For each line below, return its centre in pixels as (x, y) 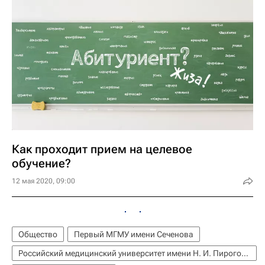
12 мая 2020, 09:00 (43, 181)
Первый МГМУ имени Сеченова (134, 234)
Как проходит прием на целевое (102, 149)
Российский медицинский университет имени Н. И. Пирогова (245, 253)
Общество (38, 234)
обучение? (41, 163)
